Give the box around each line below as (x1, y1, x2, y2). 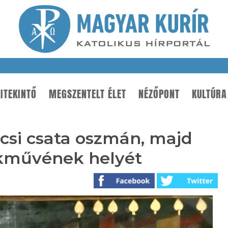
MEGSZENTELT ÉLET (49, 87, 126, 102)
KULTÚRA (192, 87, 227, 102)
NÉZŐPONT (138, 87, 180, 102)
